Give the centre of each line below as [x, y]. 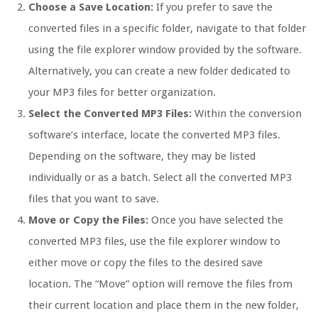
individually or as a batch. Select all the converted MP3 [160, 178]
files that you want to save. [94, 199]
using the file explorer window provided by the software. [165, 50]
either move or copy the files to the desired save [146, 263]
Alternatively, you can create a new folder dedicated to [159, 71]
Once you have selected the [216, 220]
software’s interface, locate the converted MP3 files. [154, 135]
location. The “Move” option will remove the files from [160, 284]
